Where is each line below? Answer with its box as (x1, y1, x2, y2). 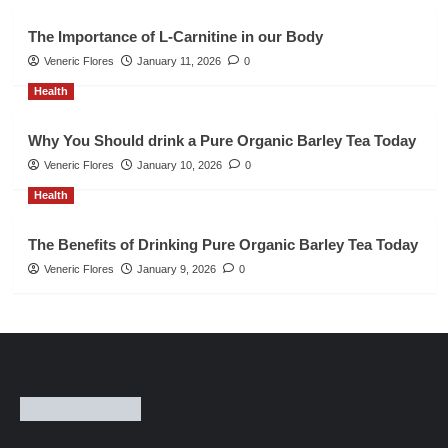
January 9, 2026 (136, 263, 216, 276)
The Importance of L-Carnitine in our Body (27, 28, 323, 46)
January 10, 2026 (136, 159, 222, 172)
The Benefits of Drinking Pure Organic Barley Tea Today (27, 236, 418, 254)
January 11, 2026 (136, 55, 221, 68)
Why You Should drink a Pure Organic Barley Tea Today (27, 132, 416, 150)
